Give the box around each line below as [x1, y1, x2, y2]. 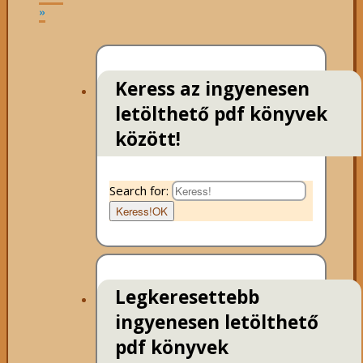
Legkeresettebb [115, 284, 259, 310]
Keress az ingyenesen [115, 75, 310, 101]
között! [115, 126, 181, 152]
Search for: [109, 182, 169, 199]
